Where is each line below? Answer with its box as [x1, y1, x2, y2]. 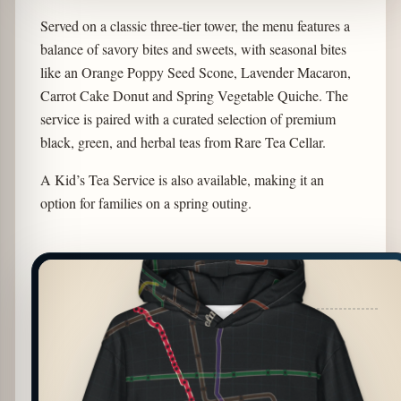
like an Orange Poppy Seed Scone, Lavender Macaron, [39, 63, 351, 82]
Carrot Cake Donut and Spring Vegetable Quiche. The [39, 86, 348, 106]
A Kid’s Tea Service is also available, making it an [39, 170, 324, 190]
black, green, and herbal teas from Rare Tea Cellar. [39, 132, 326, 152]
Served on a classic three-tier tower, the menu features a [39, 16, 350, 36]
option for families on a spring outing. [39, 193, 252, 213]
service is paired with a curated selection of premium [39, 109, 336, 129]
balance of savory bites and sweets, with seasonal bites [39, 39, 346, 59]
